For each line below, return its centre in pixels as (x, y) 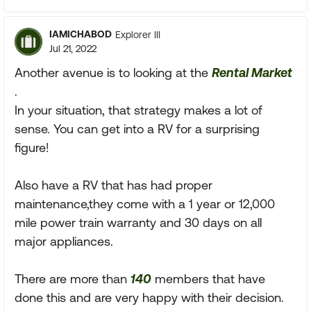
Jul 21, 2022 (73, 49)
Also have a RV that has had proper (114, 185)
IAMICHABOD (81, 34)
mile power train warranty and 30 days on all (138, 222)
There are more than (73, 279)
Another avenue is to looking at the (113, 73)
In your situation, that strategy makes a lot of (138, 110)
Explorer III (138, 34)
